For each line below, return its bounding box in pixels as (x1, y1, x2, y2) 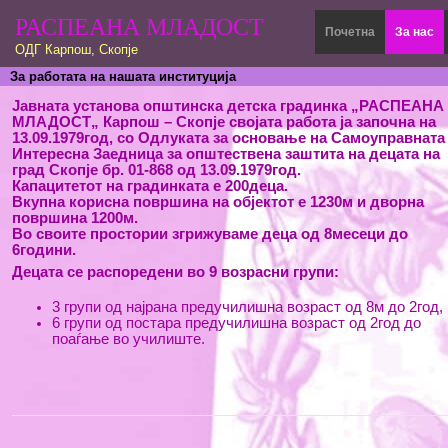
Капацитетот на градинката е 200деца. (12, 178, 288, 194)
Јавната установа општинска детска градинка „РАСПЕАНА (12, 98, 444, 114)
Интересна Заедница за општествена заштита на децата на (12, 146, 440, 162)
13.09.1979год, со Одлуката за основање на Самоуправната (12, 130, 445, 146)
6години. (12, 242, 76, 258)
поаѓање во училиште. (52, 331, 205, 347)
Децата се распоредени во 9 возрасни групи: (12, 264, 339, 280)
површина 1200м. (12, 210, 138, 226)
